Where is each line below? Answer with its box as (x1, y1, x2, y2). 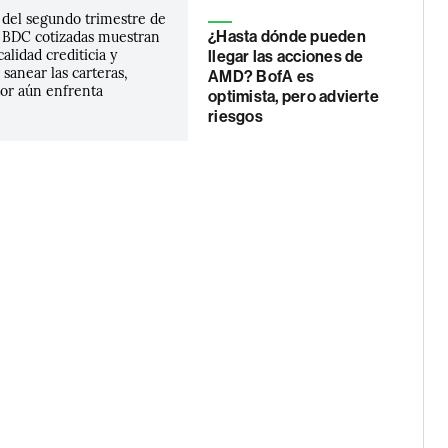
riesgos (208, 107, 263, 126)
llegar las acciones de (208, 47, 364, 66)
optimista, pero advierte (208, 87, 379, 106)
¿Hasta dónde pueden (208, 27, 366, 46)
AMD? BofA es (208, 67, 315, 86)
